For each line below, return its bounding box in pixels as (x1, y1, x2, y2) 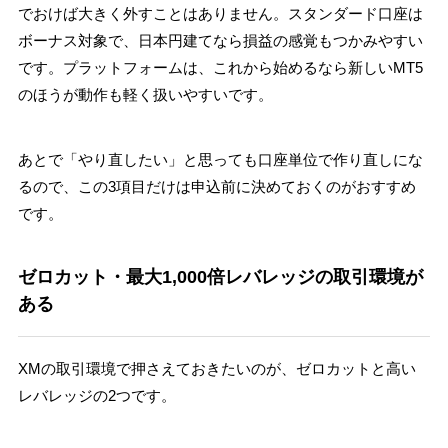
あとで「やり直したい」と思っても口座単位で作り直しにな (17, 150, 423, 168)
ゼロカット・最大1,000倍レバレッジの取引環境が (17, 267, 423, 288)
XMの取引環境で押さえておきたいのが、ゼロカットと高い (17, 360, 416, 378)
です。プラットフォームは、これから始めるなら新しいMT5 (17, 59, 423, 77)
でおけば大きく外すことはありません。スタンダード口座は (17, 5, 423, 23)
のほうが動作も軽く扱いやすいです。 (17, 86, 273, 104)
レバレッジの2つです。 (17, 387, 176, 405)
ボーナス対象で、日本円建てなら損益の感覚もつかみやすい (17, 32, 423, 50)
